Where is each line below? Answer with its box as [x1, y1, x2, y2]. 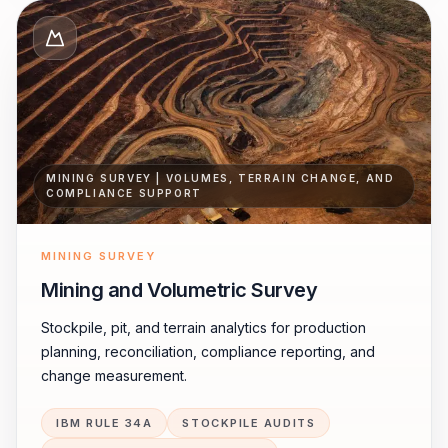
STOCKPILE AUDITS [182, 416, 316, 430]
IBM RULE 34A [56, 416, 153, 430]
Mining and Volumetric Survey [41, 278, 317, 302]
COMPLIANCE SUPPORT [46, 187, 202, 199]
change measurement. [41, 367, 187, 384]
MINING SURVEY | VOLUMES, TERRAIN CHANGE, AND [46, 172, 395, 184]
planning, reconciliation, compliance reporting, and [41, 343, 375, 360]
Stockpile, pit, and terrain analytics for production [41, 319, 366, 336]
